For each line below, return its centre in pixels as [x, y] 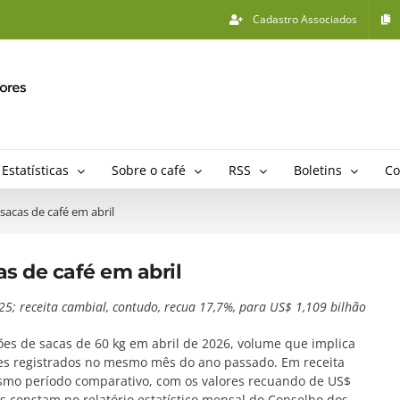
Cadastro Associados [305, 19]
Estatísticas [35, 170]
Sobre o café [149, 170]
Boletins [318, 170]
